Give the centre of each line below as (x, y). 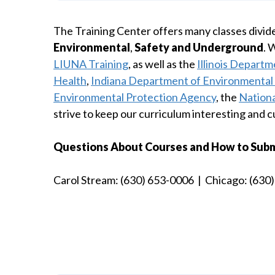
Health (70, 80)
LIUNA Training (91, 64)
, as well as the (163, 64)
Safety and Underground (199, 47)
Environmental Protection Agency (135, 97)
